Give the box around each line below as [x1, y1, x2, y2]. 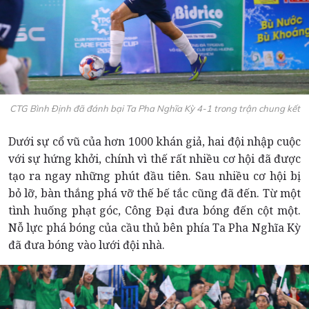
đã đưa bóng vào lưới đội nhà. [8, 237, 165, 252]
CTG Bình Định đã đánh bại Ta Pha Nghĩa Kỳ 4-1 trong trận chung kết [9, 102, 300, 114]
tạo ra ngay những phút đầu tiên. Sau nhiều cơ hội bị [8, 168, 301, 183]
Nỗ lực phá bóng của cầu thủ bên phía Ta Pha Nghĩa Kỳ [8, 219, 301, 235]
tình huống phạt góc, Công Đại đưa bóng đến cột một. [8, 202, 301, 218]
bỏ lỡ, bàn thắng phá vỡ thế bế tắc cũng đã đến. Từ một [8, 185, 301, 201]
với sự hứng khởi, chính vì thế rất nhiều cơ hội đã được [8, 150, 301, 166]
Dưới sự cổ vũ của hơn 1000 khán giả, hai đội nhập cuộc [8, 133, 301, 149]
